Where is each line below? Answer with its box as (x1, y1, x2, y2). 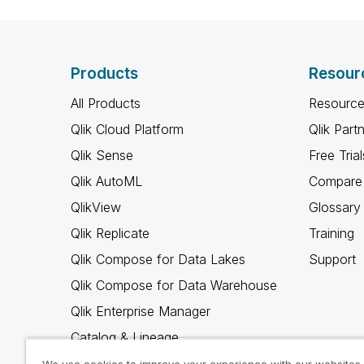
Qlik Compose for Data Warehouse (71, 277, 277, 293)
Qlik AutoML (71, 173, 142, 189)
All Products (71, 95, 141, 111)
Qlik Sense (71, 147, 133, 163)
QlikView (71, 199, 121, 215)
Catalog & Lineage (71, 329, 179, 345)
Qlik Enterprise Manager (71, 303, 210, 319)
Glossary (308, 199, 361, 215)
